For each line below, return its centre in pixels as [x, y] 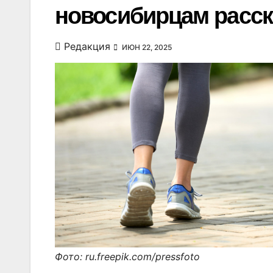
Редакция [87, 46]
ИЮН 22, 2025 [146, 47]
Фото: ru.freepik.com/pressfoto [127, 257]
